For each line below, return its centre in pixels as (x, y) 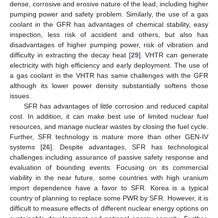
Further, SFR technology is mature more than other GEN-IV (109, 137)
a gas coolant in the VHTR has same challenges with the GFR (109, 76)
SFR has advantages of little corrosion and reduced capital (116, 106)
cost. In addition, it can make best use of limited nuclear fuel (109, 117)
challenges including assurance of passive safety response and (109, 157)
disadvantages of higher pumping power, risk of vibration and (109, 45)
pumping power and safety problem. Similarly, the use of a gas (109, 14)
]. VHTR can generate (173, 55)
